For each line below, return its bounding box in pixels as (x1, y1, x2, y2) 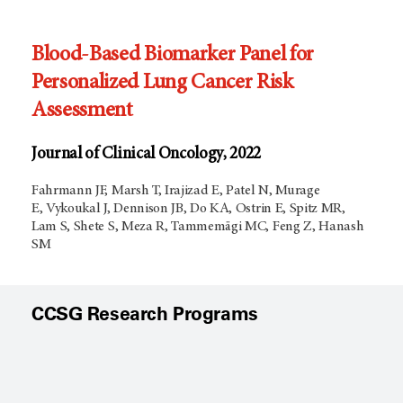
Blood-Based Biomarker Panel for (31, 44, 315, 67)
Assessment (31, 100, 132, 122)
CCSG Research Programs (31, 301, 258, 325)
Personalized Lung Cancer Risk (31, 72, 293, 94)
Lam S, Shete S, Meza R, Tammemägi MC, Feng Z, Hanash (31, 219, 364, 235)
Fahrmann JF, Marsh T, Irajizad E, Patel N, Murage (31, 184, 320, 199)
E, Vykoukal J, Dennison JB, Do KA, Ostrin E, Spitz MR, (31, 201, 345, 217)
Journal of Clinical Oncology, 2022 (31, 145, 262, 163)
